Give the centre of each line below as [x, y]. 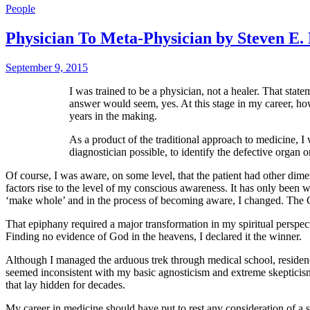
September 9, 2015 [47, 67]
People [20, 8]
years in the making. [113, 116]
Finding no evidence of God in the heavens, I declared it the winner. [154, 236]
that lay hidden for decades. [65, 284]
